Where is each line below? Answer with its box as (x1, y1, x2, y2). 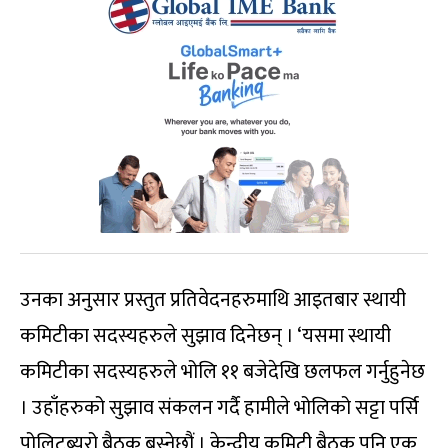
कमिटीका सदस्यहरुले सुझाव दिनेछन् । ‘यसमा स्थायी (20, 319, 391, 354)
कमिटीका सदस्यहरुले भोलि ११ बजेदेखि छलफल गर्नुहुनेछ (20, 355, 425, 390)
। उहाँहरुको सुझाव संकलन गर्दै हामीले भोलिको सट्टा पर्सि (20, 391, 419, 426)
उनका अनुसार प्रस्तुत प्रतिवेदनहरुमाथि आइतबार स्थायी (20, 283, 406, 318)
